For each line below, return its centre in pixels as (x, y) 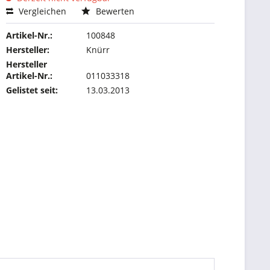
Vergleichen (42, 11)
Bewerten (114, 11)
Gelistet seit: (32, 90)
